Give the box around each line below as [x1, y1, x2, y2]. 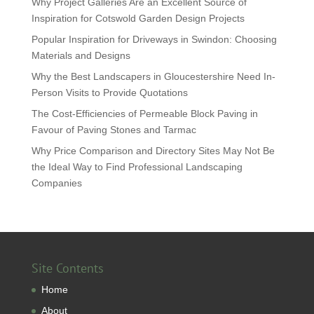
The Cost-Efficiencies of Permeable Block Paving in [31, 108, 258, 119]
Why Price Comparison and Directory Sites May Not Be [31, 145, 275, 156]
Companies [31, 177, 82, 189]
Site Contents [31, 260, 104, 276]
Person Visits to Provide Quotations [31, 87, 188, 98]
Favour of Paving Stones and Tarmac [31, 124, 196, 135]
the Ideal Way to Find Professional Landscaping [31, 161, 243, 172]
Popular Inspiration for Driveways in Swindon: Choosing [31, 34, 277, 45]
